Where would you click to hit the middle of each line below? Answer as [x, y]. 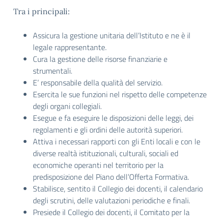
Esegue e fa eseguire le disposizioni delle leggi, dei [113, 118]
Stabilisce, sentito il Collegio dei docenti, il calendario [118, 189]
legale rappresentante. [70, 47]
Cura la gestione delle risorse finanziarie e [100, 59]
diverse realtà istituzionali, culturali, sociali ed [106, 153]
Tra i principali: [41, 11]
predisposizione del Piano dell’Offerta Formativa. [111, 177]
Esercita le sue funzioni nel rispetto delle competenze [120, 94]
